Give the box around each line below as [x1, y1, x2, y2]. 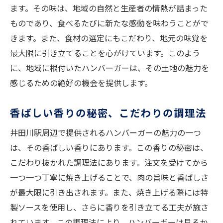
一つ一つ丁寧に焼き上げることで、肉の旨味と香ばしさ [10, 171, 209, 184]
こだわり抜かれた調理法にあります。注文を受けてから [10, 156, 208, 169]
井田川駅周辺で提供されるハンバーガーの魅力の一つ [10, 126, 201, 139]
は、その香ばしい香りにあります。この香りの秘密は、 [10, 141, 208, 154]
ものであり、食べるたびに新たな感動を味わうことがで [10, 17, 209, 29]
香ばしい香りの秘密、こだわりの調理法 [10, 105, 207, 120]
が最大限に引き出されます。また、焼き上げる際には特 [10, 186, 208, 199]
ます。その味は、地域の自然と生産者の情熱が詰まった [10, 2, 208, 14]
